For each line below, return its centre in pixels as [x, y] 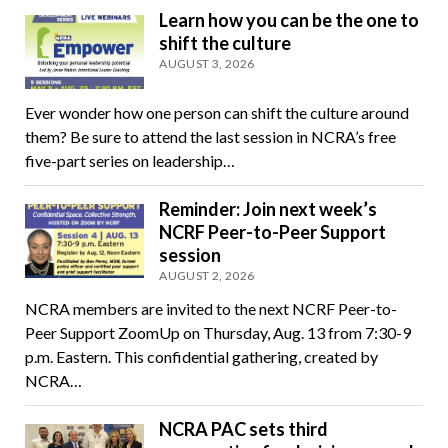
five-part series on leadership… [129, 160]
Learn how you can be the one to [289, 20]
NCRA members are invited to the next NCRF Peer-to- [210, 308]
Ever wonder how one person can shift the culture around [216, 112]
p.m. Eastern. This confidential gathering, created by [201, 356]
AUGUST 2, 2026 [207, 275]
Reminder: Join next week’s [268, 208]
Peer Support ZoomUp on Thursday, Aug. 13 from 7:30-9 [217, 332]
